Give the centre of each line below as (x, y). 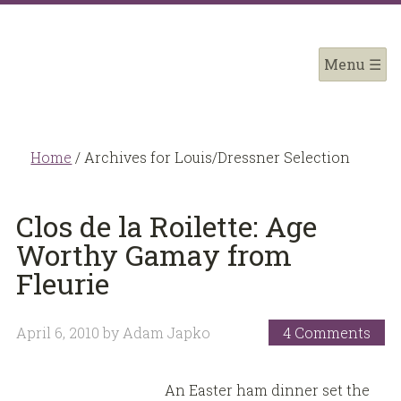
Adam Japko (166, 332)
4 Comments (327, 332)
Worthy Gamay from (154, 254)
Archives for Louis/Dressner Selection (216, 157)
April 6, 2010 (57, 332)
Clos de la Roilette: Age (166, 226)
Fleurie (62, 283)
